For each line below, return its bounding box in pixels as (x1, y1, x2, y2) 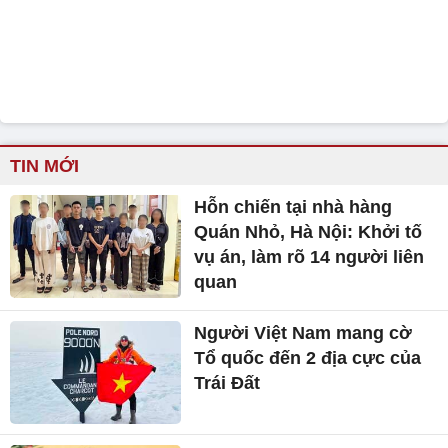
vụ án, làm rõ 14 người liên (194, 247, 425, 268)
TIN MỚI (10, 156, 79, 177)
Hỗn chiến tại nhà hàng (194, 197, 393, 218)
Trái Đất (194, 373, 261, 394)
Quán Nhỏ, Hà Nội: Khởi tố (194, 222, 423, 243)
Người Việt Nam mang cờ (194, 323, 413, 344)
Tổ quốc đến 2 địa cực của (194, 348, 422, 369)
